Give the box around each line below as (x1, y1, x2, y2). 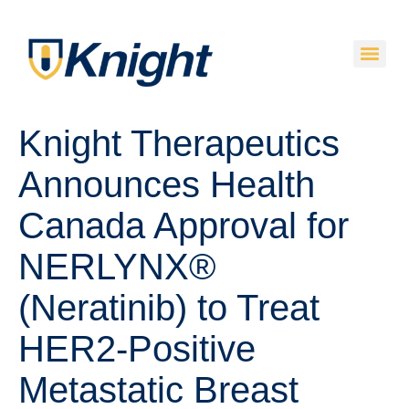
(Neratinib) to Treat (18, 288, 320, 329)
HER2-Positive (18, 329, 256, 370)
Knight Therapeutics (18, 123, 340, 164)
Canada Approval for (18, 205, 349, 246)
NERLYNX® (18, 246, 215, 288)
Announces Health (18, 164, 315, 205)
